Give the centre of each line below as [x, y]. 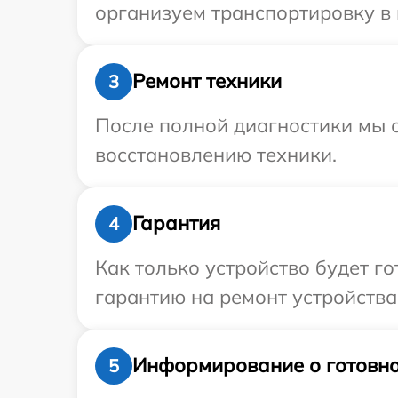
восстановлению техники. [216, 154]
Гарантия [176, 223]
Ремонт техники [207, 81]
